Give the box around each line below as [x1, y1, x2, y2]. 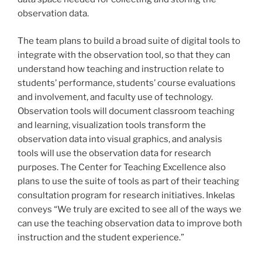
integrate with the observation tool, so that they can [18, 49, 230, 60]
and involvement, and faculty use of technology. [18, 91, 213, 102]
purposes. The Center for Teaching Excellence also [18, 161, 226, 173]
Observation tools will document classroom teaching [18, 105, 235, 116]
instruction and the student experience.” [18, 232, 184, 243]
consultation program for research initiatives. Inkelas [18, 189, 235, 201]
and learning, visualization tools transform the [18, 119, 206, 130]
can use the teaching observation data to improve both [18, 218, 242, 229]
